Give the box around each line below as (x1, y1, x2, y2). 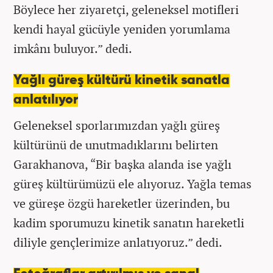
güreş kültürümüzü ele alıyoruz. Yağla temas (13, 175, 252, 193)
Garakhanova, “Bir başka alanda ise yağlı (13, 156, 232, 173)
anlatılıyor (13, 93, 78, 107)
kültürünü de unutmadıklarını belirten (13, 136, 218, 154)
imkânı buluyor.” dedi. (13, 40, 132, 57)
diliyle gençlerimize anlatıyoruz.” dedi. (13, 234, 225, 251)
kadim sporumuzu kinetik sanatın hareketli (13, 214, 244, 232)
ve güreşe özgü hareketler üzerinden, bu (13, 195, 230, 212)
